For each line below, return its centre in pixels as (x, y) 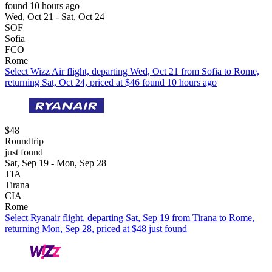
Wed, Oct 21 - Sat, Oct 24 (55, 16)
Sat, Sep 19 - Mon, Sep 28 (56, 163)
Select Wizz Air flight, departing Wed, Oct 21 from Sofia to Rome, (132, 71)
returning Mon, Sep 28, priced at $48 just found (96, 228)
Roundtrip (24, 141)
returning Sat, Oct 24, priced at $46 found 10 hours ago (111, 82)
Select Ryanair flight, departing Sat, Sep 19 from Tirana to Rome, (130, 217)
